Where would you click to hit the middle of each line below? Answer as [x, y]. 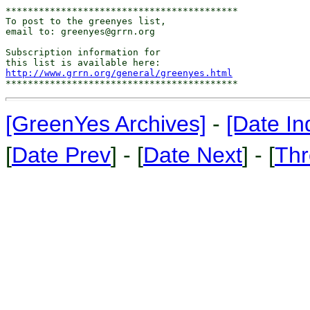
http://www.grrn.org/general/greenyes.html [119, 73]
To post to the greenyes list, [86, 21]
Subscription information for [83, 52]
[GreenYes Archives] [106, 124]
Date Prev [61, 155]
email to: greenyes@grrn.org [80, 31]
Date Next [193, 155]
